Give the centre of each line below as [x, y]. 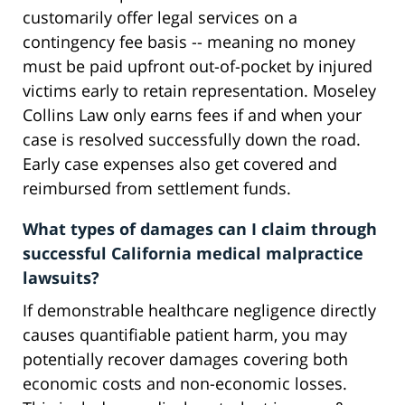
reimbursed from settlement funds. [157, 188]
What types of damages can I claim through [200, 229]
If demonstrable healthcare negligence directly [199, 311]
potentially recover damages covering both [185, 359]
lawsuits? [61, 278]
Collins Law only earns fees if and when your [192, 115]
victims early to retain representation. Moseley [199, 91]
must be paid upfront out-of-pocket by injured [198, 66]
